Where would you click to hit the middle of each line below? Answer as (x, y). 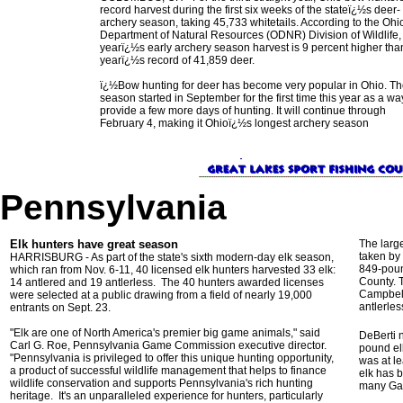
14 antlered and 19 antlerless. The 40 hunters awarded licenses (167, 282)
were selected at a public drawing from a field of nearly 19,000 (161, 295)
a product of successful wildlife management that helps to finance (168, 371)
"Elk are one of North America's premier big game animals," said (165, 333)
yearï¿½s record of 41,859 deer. (177, 60)
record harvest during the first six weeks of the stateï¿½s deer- (250, 10)
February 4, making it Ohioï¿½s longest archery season (234, 123)
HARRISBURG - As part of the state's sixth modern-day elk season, (172, 257)
